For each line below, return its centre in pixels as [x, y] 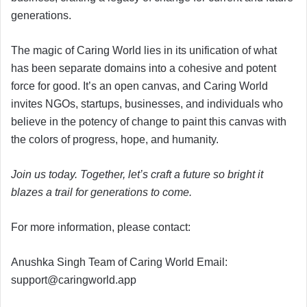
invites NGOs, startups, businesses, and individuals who [147, 103]
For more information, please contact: [101, 227]
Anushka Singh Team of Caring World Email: [119, 262]
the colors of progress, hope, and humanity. [115, 139]
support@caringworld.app [74, 280]
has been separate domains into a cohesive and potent [144, 68]
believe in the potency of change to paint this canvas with [149, 121]
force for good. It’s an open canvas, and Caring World [139, 86]
